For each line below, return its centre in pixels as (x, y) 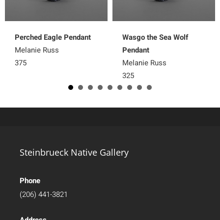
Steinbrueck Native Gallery (74, 152)
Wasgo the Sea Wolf (155, 37)
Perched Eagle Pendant (53, 37)
